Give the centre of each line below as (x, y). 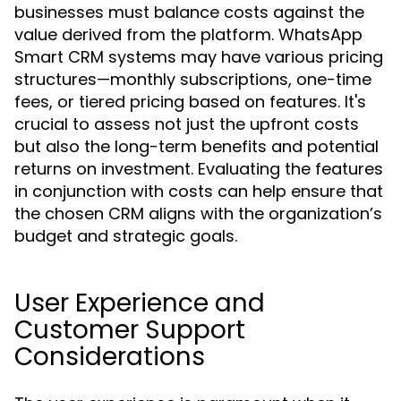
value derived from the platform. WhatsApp (188, 34)
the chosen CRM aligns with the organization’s (198, 213)
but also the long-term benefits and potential (196, 146)
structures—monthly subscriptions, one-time (193, 79)
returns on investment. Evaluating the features (199, 169)
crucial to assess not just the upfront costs (187, 124)
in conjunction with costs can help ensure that (199, 191)
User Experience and (140, 303)
